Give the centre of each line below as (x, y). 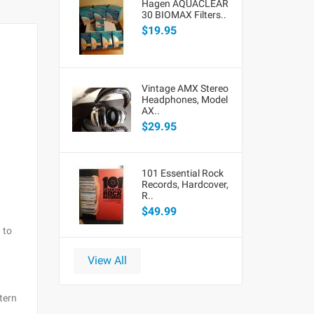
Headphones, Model (184, 99)
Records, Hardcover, (185, 184)
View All (107, 260)
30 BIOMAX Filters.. (184, 14)
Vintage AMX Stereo (185, 88)
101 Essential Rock (182, 173)
